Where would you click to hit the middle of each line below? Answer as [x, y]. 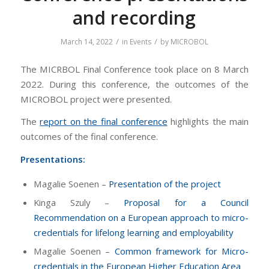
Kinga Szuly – [79, 202]
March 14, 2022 [86, 42]
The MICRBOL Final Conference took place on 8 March [134, 69]
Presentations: [53, 159]
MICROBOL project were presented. [96, 99]
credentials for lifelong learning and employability [133, 232]
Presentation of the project [165, 183]
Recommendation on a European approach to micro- [141, 217]
